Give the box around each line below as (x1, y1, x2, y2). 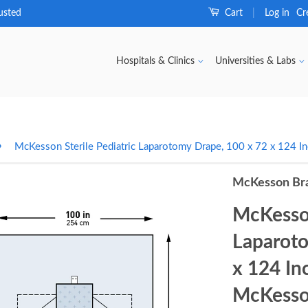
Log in (265, 8, 289, 18)
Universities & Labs (215, 56, 298, 66)
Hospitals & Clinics (116, 56, 197, 66)
